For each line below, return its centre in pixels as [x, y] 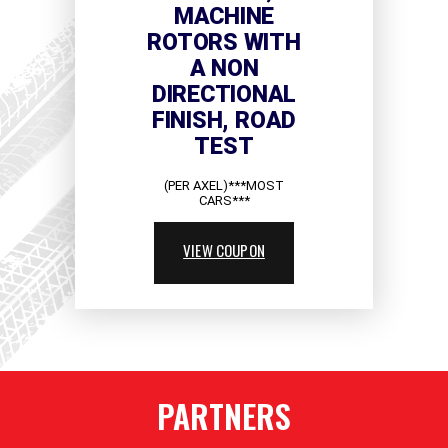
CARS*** [224, 201]
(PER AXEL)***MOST [224, 186]
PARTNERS [224, 416]
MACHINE [224, 17]
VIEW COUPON [224, 250]
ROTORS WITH [224, 43]
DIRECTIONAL [224, 95]
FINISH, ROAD [224, 121]
